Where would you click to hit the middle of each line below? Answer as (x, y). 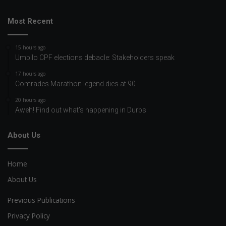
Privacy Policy (29, 216)
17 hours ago (30, 74)
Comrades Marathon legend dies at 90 (75, 84)
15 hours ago (30, 48)
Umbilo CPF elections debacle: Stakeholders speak (95, 58)
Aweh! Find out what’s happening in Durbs (81, 110)
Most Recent (30, 21)
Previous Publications (41, 200)
